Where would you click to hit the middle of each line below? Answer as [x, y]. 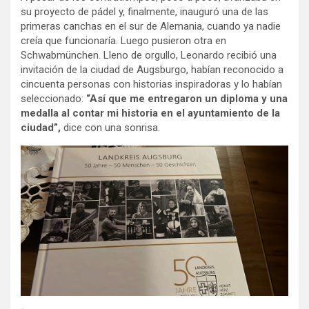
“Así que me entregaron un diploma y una [187, 99]
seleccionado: [53, 99]
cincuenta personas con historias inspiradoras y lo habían [151, 84]
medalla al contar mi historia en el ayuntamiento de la [150, 113]
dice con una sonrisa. [112, 128]
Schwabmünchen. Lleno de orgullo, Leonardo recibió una [149, 56]
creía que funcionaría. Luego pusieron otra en [123, 41]
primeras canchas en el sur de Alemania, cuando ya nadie [151, 27]
